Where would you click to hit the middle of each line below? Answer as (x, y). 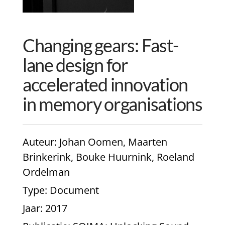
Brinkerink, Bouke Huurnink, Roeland (108, 157)
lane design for (75, 65)
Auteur (38, 142)
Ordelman (46, 172)
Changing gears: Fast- (100, 45)
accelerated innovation (105, 85)
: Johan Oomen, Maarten (110, 142)
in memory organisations (112, 104)
